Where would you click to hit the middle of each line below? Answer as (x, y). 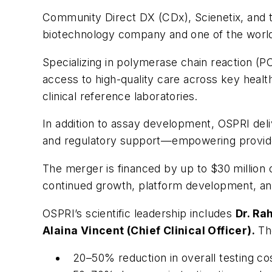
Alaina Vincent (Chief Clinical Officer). (149, 230)
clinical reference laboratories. (120, 96)
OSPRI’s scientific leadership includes (139, 213)
